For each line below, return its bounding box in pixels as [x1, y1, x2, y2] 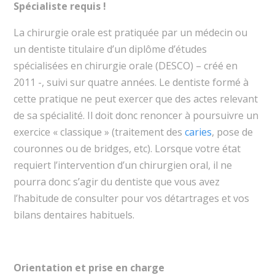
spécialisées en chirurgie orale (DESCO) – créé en [13, 59, 238, 73]
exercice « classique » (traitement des [13, 125, 185, 139]
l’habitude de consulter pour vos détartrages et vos [13, 192, 249, 206]
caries [184, 125, 212, 139]
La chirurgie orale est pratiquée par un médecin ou [13, 26, 247, 40]
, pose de [211, 125, 253, 139]
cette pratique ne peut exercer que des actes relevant [13, 92, 258, 106]
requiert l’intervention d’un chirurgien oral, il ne [13, 158, 232, 172]
